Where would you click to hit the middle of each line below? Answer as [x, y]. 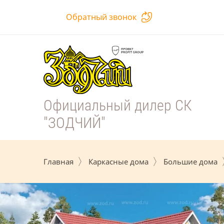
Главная [58, 161]
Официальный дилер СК [118, 105]
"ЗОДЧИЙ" [74, 122]
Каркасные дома [118, 161]
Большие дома [190, 161]
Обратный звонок [101, 17]
